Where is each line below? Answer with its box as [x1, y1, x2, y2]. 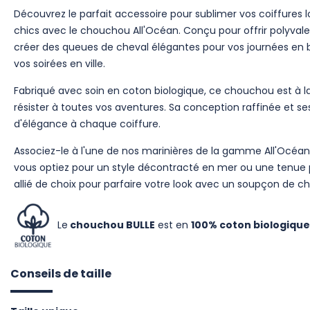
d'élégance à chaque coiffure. [14, 117, 161, 131]
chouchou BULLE [68, 217, 155, 232]
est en [155, 217, 191, 232]
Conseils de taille [10, 266, 111, 282]
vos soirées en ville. [14, 57, 105, 71]
